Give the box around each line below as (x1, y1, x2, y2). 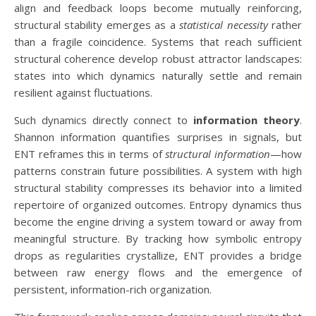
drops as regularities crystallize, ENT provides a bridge (14, 248, 302, 262)
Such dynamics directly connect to (14, 113, 194, 127)
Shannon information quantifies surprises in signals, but (14, 130, 302, 144)
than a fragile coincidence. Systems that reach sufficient (14, 35, 302, 49)
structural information (165, 147, 271, 161)
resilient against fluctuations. (14, 85, 152, 99)
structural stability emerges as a (14, 18, 180, 32)
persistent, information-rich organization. (14, 282, 212, 296)
